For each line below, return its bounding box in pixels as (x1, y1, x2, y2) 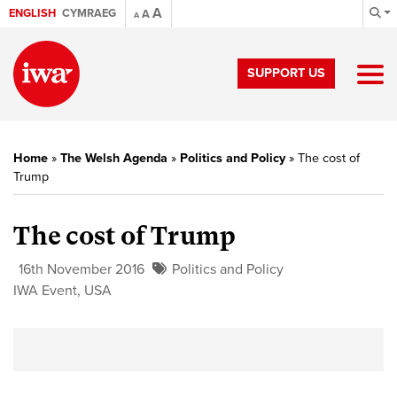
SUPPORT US (247, 66, 325, 81)
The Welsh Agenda (60, 151, 167, 166)
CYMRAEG (62, 6, 116, 20)
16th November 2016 (19, 261, 144, 278)
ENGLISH (9, 6, 56, 20)
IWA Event (13, 282, 77, 300)
